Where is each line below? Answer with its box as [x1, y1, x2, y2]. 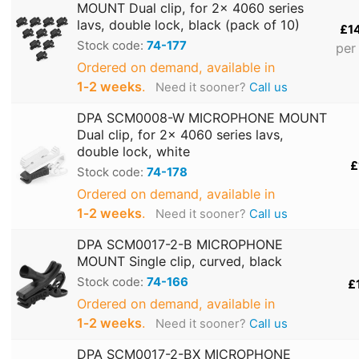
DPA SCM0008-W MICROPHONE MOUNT [77, 110, 327, 127]
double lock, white [77, 143, 190, 160]
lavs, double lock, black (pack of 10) [77, 17, 300, 34]
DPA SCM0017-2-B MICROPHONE [77, 236, 283, 253]
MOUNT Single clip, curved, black [77, 253, 282, 270]
